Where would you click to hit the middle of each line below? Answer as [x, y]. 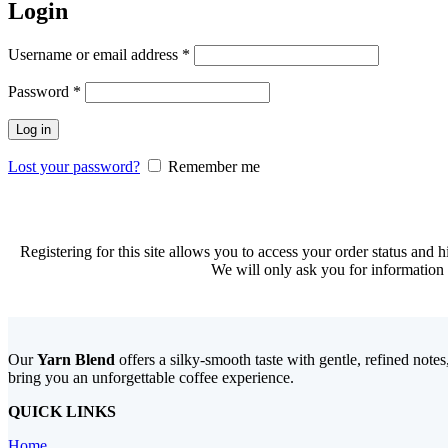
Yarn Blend [76, 359]
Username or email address [95, 54]
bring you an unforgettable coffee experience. [151, 377]
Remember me [214, 166]
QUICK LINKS [62, 411]
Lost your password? [74, 166]
